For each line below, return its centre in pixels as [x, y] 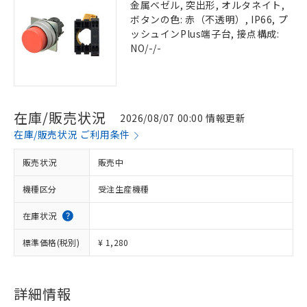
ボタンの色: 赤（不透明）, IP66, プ [209, 19]
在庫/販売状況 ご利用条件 [72, 134]
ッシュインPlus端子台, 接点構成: [205, 34]
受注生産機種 [124, 189]
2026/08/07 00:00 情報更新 [183, 118]
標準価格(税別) [51, 242]
